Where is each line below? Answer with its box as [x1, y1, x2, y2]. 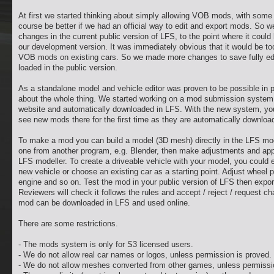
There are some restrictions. [18, 219, 118, 228]
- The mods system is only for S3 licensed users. [18, 240, 193, 249]
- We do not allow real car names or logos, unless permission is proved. [18, 250, 272, 259]
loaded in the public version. [18, 63, 117, 72]
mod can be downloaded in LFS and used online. [18, 198, 190, 207]
